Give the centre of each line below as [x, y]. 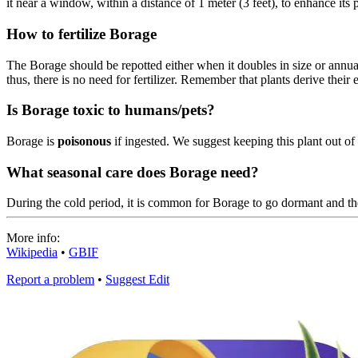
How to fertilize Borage [82, 34]
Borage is [32, 141]
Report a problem [50, 280]
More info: [33, 238]
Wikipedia [32, 253]
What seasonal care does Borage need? [133, 172]
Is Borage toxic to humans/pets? [111, 110]
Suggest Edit [137, 280]
